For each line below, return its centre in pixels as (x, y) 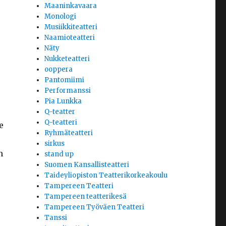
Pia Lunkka (63, 101)
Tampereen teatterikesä (86, 197)
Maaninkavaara (71, 6)
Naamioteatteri (70, 38)
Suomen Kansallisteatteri (87, 165)
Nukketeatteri (67, 59)
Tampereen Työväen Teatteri (95, 207)
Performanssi (68, 91)
